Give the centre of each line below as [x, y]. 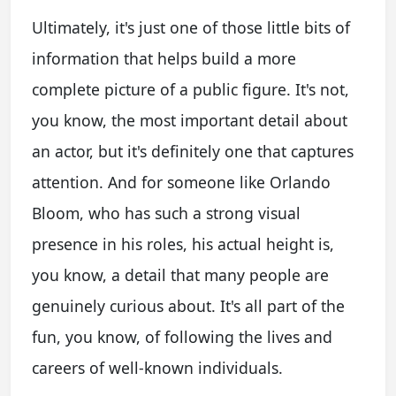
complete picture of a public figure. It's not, [190, 89]
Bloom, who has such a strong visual [166, 213]
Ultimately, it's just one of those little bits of [191, 27]
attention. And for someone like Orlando [181, 182]
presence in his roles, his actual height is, [183, 244]
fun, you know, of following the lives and [182, 336]
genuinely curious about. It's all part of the [188, 305]
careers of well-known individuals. [157, 367]
